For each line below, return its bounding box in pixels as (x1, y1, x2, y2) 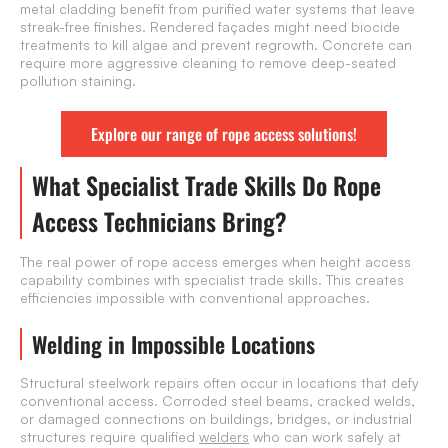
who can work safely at (249, 428, 401, 446)
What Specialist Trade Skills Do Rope (32, 167, 381, 204)
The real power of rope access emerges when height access (20, 253, 411, 271)
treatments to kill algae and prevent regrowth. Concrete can (20, 36, 412, 54)
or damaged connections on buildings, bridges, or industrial (20, 410, 412, 428)
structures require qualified (20, 428, 199, 446)
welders (199, 428, 249, 446)
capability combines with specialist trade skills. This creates (20, 271, 404, 289)
